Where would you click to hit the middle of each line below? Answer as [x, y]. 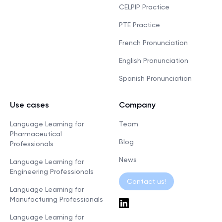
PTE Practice [139, 25]
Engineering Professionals [52, 171]
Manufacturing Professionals [56, 199]
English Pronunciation [154, 60]
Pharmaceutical [36, 134]
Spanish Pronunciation [155, 78]
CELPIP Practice [144, 7]
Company [137, 105]
